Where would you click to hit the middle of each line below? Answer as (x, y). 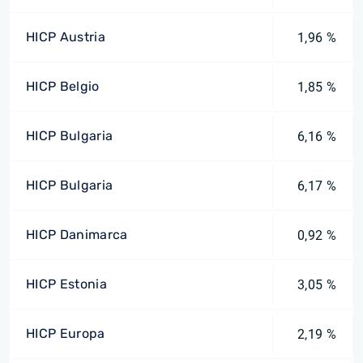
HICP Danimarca (77, 235)
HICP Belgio (63, 86)
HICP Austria (66, 37)
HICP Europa (66, 333)
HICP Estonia (66, 284)
